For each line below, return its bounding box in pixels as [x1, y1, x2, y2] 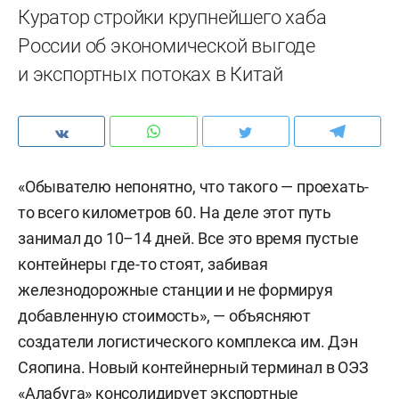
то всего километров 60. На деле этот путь [18, 203, 331, 222]
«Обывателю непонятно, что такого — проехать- [18, 177, 370, 196]
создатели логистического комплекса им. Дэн [18, 332, 358, 351]
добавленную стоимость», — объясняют [18, 306, 311, 325]
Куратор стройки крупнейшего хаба [18, 6, 327, 28]
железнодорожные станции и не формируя [18, 281, 333, 299]
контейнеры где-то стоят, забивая [18, 255, 268, 273]
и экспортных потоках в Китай [18, 63, 283, 85]
